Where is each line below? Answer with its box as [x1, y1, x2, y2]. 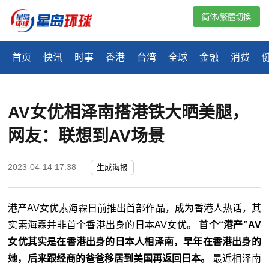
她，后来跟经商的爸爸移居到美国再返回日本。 [8, 253, 213, 264]
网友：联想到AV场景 [8, 127, 165, 146]
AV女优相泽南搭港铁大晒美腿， [8, 103, 249, 122]
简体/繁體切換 [202, 13, 251, 22]
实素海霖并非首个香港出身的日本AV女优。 [8, 220, 199, 231]
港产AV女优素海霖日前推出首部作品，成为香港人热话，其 [8, 203, 261, 214]
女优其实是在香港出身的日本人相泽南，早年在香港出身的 [8, 237, 261, 247]
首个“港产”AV [199, 220, 261, 231]
